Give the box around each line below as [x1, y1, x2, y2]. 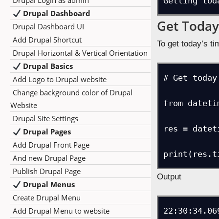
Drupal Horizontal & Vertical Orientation [13, 48, 148, 58]
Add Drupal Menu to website [13, 206, 109, 216]
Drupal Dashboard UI [13, 22, 84, 31]
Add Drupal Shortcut [13, 35, 82, 44]
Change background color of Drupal [13, 88, 132, 97]
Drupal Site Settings [13, 113, 78, 123]
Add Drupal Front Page [13, 140, 89, 150]
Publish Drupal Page [13, 166, 81, 176]
